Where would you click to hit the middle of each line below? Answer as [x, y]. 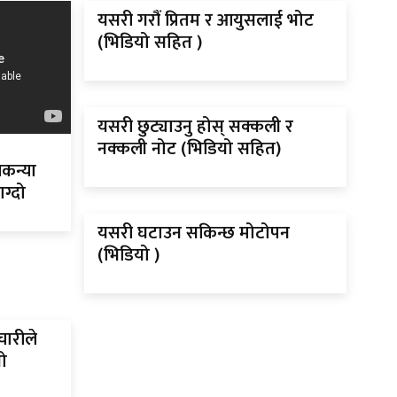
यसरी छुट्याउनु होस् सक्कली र [195, 127]
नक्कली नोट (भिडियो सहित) [189, 149]
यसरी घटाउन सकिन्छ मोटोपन [193, 234]
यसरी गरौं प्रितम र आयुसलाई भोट [205, 21]
